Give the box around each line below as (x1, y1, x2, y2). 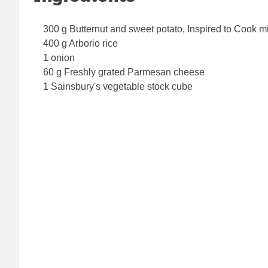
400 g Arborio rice (43, 38, 118, 49)
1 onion (43, 53, 75, 63)
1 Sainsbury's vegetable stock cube (43, 81, 193, 92)
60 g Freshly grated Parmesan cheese (43, 67, 205, 78)
